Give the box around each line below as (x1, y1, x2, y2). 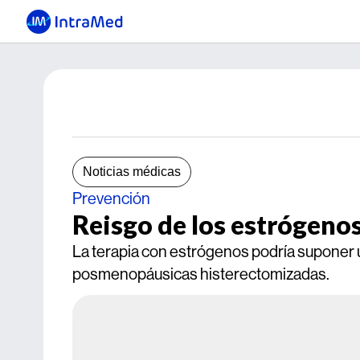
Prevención (72, 188, 150, 208)
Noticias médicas (83, 165, 181, 178)
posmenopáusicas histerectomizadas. (72, 264, 329, 284)
